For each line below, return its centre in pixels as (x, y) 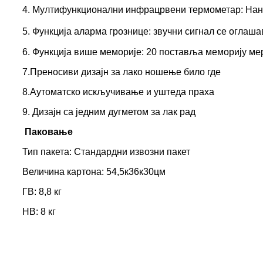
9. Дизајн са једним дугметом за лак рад (109, 112)
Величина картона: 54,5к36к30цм (94, 172)
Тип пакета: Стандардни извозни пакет (106, 152)
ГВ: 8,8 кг (42, 192)
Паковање (49, 132)
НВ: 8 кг (39, 212)
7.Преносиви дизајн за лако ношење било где (122, 72)
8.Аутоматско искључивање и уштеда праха (118, 92)
